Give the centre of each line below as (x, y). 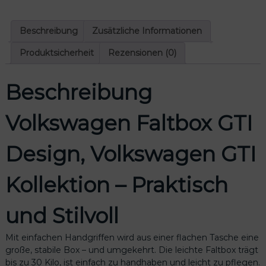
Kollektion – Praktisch (116, 185)
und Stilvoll (62, 216)
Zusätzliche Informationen (147, 31)
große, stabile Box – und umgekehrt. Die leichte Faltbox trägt (132, 250)
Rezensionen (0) (142, 53)
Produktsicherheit (56, 53)
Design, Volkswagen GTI (131, 154)
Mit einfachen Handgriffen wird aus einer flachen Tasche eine (132, 238)
